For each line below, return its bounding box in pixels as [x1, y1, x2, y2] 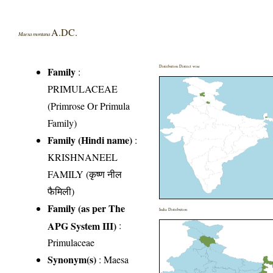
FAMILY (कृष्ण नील [48, 167, 122, 180]
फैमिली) [48, 184, 75, 197]
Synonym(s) [48, 252, 97, 266]
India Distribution [159, 206, 188, 212]
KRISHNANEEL [48, 150, 118, 163]
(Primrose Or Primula [48, 99, 130, 112]
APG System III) [48, 218, 117, 232]
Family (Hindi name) [48, 132, 133, 147]
